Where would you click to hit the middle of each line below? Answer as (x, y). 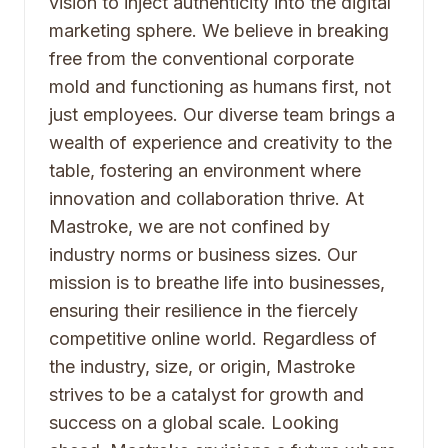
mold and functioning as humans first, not (220, 86)
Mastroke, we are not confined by (189, 226)
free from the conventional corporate (201, 58)
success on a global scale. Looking (194, 422)
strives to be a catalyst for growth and (206, 394)
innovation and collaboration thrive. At (206, 198)
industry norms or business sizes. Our (203, 254)
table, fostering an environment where (205, 170)
